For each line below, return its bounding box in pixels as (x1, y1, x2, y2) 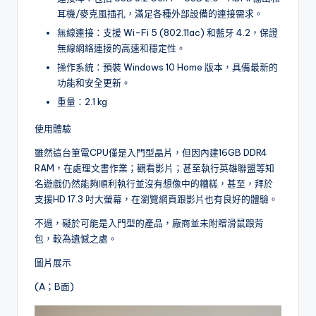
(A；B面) (35, 280, 74, 292)
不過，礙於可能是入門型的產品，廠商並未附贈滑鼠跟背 (35, 217, 264, 229)
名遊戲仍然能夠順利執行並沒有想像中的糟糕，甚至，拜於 (35, 177, 273, 189)
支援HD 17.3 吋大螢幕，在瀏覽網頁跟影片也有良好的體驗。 (35, 193, 278, 205)
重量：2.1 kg (57, 95, 107, 107)
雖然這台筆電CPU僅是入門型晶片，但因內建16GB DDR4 (35, 146, 267, 158)
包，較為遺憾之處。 (35, 232, 117, 244)
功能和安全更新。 (57, 76, 130, 88)
